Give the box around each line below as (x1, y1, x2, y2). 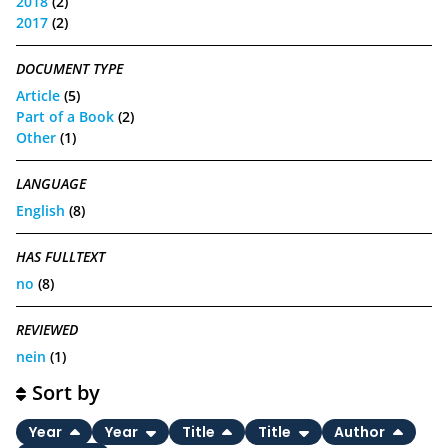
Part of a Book (16, 106, 114, 126)
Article (16, 85, 60, 105)
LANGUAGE (16, 174, 86, 194)
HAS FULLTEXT (16, 247, 105, 267)
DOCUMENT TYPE (16, 59, 123, 79)
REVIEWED (16, 320, 78, 340)
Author (334, 422, 389, 443)
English (16, 200, 65, 220)
